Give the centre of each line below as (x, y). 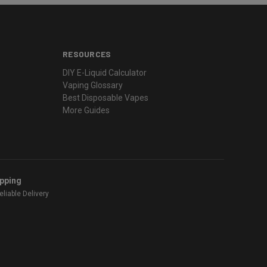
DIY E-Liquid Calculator (105, 72)
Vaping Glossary (93, 85)
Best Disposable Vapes (105, 97)
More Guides (86, 110)
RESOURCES (87, 54)
